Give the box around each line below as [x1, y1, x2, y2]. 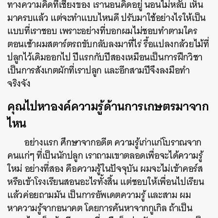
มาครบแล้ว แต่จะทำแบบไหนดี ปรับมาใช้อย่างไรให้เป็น [7, 10, 206, 26]
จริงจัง [7, 75, 31, 92]
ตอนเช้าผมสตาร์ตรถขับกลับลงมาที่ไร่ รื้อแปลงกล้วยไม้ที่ [7, 36, 209, 53]
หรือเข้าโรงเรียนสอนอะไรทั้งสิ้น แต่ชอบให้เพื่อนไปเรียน [7, 174, 204, 190]
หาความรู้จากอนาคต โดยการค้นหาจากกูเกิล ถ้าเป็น [7, 200, 193, 217]
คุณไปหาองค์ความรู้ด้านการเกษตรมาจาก [7, 95, 209, 117]
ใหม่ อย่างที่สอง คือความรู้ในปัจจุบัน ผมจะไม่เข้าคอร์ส [7, 161, 203, 177]
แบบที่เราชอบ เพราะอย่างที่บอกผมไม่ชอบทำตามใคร [7, 23, 198, 39]
